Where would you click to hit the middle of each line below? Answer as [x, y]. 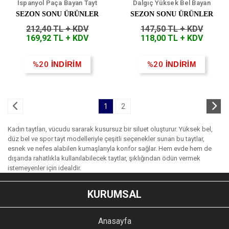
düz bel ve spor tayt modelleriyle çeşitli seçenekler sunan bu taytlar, [106, 139]
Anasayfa [114, 221]
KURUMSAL [114, 194]
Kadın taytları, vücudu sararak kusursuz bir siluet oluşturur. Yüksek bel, [110, 129]
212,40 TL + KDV [57, 29]
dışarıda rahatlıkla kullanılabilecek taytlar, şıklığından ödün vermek [104, 158]
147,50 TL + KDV [172, 29]
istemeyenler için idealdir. [44, 168]
